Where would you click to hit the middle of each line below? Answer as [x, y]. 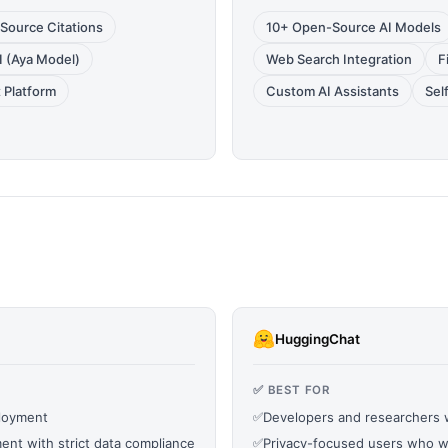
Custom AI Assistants [332, 91]
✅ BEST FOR [292, 390]
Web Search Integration [339, 59]
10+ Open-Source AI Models [353, 27]
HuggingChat [317, 338]
